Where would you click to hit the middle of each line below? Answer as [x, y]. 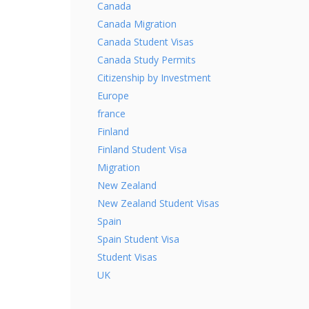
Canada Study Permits [147, 60]
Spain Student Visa [138, 239]
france [111, 114]
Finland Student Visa [142, 150]
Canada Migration [137, 24]
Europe [113, 96]
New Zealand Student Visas [158, 203]
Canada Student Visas [146, 42]
